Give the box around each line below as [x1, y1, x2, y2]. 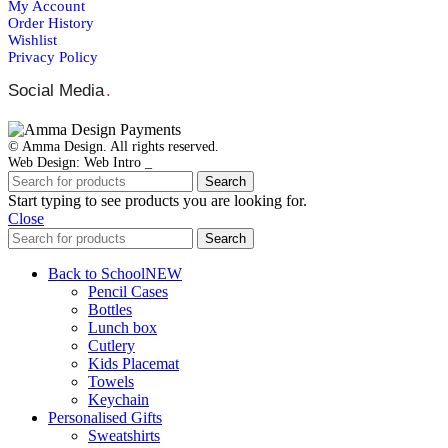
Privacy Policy [8, 48, 98, 65]
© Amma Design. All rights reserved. [8, 138, 219, 154]
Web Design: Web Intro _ [8, 154, 152, 170]
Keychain [88, 390, 149, 408]
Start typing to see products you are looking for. [8, 191, 307, 209]
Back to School [48, 264, 145, 282]
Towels [88, 372, 134, 390]
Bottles [88, 300, 132, 318]
